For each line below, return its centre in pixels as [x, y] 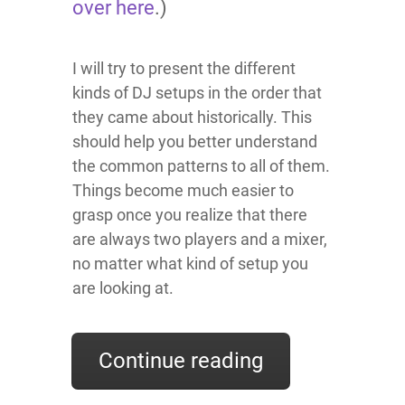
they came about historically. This [192, 118]
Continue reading [181, 361]
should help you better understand [195, 142]
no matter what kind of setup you [190, 264]
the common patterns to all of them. [201, 166]
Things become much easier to [183, 191]
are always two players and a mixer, [200, 240]
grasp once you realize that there [190, 215]
